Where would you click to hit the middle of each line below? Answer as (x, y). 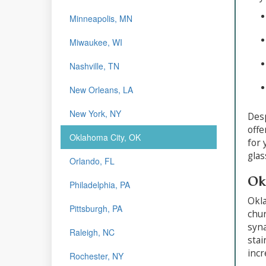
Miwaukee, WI (96, 42)
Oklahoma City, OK (105, 137)
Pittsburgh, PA (96, 208)
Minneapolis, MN (101, 18)
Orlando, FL (92, 161)
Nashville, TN (94, 66)
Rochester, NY (96, 256)
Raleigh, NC (92, 232)
